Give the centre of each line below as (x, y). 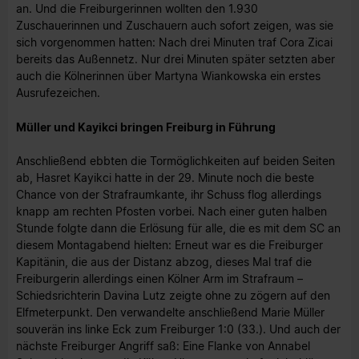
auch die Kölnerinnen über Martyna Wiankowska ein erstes (168, 76)
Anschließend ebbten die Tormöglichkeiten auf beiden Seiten (175, 161)
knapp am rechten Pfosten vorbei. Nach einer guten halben (171, 212)
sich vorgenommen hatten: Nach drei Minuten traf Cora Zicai (174, 42)
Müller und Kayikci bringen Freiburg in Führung (146, 127)
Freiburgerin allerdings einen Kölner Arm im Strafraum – (159, 279)
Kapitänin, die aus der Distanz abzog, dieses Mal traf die (164, 262)
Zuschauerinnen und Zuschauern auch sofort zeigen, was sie (175, 26)
